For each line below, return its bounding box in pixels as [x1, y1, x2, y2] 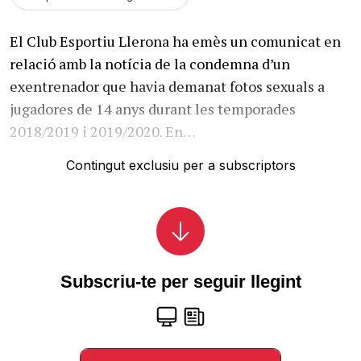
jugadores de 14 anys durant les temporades [10, 98, 296, 118]
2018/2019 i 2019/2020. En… [10, 121, 196, 141]
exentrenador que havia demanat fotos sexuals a [10, 76, 325, 96]
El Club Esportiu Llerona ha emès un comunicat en [10, 31, 341, 51]
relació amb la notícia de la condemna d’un [10, 53, 290, 73]
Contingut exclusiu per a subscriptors [65, 156, 296, 173]
